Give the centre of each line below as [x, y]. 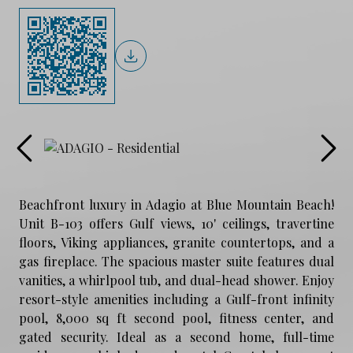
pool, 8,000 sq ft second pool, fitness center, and [176, 318]
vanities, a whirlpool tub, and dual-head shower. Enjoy [176, 280]
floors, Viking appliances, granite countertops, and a [176, 242]
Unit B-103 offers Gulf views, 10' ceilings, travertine [176, 223]
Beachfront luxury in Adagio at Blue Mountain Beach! [176, 204]
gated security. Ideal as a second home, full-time [176, 336]
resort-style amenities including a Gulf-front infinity [176, 299]
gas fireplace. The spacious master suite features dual [176, 261]
